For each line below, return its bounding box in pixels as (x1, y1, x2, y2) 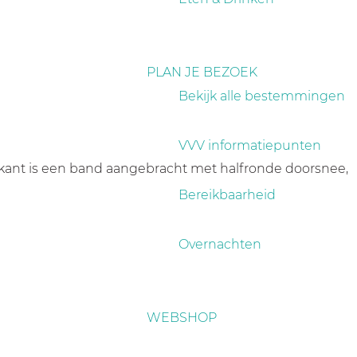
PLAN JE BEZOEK (147, 65, 257, 80)
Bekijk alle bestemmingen (178, 88, 345, 104)
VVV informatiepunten (178, 138, 321, 153)
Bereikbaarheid (178, 187, 276, 202)
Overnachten (178, 237, 261, 252)
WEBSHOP (147, 310, 217, 325)
